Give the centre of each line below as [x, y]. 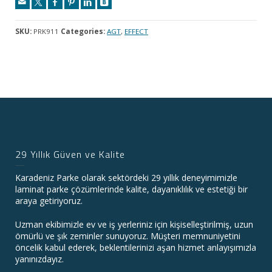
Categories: [83, 31]
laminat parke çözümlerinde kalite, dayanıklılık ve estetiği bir [131, 189]
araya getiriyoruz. [49, 200]
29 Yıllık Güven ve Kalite [70, 154]
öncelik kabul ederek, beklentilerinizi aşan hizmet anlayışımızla [136, 247]
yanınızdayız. [39, 259]
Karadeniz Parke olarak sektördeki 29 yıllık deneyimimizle [126, 177]
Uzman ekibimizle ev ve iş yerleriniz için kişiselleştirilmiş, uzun [134, 224]
